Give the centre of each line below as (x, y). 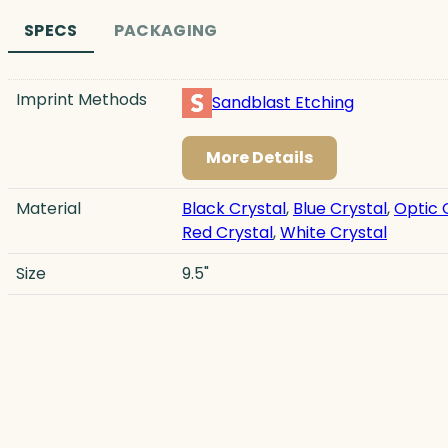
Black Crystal (234, 208)
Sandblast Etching (283, 102)
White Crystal (333, 232)
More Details (259, 157)
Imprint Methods (81, 99)
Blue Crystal (340, 208)
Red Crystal (227, 232)
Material (48, 208)
